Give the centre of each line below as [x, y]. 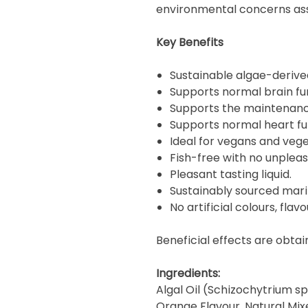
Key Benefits [190, 42]
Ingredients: [188, 273]
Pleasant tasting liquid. [231, 174]
